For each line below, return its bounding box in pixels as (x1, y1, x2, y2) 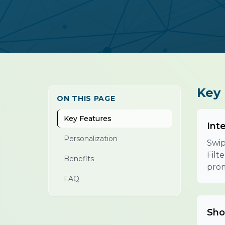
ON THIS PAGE (57, 94, 116, 103)
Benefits (64, 154, 94, 163)
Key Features (64, 114, 111, 123)
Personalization (64, 134, 118, 143)
